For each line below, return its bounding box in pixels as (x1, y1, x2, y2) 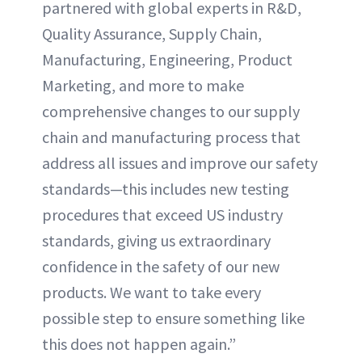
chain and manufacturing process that (42, 127, 301, 148)
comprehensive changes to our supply (42, 101, 300, 122)
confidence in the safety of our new (42, 256, 280, 277)
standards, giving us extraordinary (42, 230, 271, 251)
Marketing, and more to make (42, 75, 244, 96)
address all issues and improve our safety (42, 153, 318, 174)
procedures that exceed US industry (42, 204, 283, 225)
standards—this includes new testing (42, 179, 289, 200)
